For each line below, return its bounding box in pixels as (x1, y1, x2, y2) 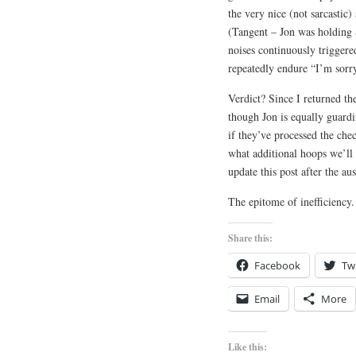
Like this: (228, 339, 267, 354)
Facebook (254, 257, 300, 273)
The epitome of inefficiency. (228, 193, 354, 209)
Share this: (228, 230, 273, 245)
